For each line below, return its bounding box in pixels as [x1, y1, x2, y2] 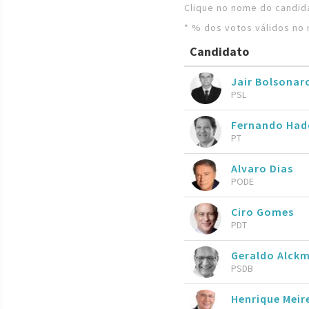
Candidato [190, 43, 249, 60]
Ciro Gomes [231, 204, 294, 219]
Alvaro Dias [231, 161, 293, 175]
